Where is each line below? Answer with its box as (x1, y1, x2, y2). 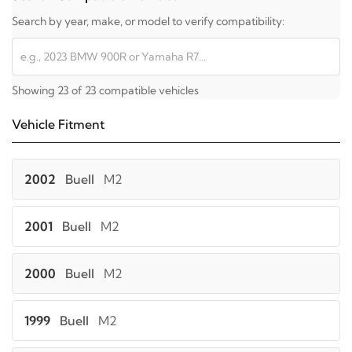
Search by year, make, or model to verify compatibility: (12, 14, 284, 28)
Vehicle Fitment (12, 116, 104, 132)
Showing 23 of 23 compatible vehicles (12, 83, 199, 97)
